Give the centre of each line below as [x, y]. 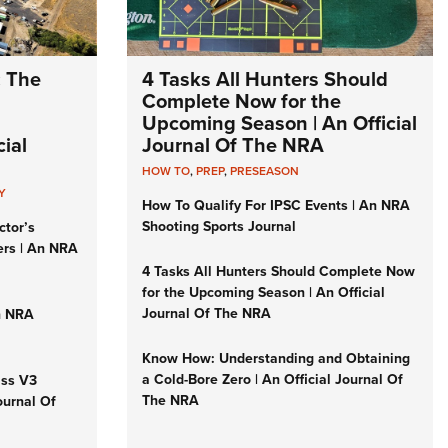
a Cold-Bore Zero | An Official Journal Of [272, 380]
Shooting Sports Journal [219, 227]
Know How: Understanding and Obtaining [276, 359]
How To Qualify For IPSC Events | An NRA [276, 206]
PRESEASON [264, 171]
